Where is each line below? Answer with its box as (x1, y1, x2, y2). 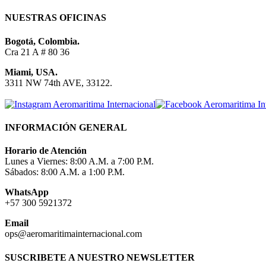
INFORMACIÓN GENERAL (5, 122, 127, 132)
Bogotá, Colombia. (5, 36, 80, 46)
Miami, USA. (5, 66, 58, 77)
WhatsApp (5, 187, 49, 198)
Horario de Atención (5, 145, 87, 156)
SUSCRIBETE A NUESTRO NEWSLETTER (5, 252, 195, 262)
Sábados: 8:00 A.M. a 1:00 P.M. (5, 167, 125, 178)
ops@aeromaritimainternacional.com (5, 229, 142, 239)
